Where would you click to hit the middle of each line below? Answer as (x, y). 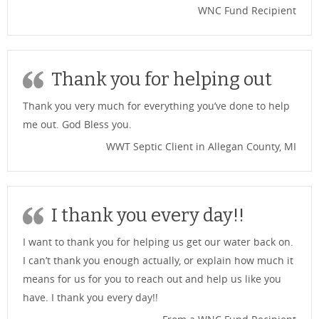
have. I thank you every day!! (90, 297)
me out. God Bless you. (77, 124)
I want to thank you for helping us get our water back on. (158, 241)
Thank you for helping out (162, 79)
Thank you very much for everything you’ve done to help (156, 105)
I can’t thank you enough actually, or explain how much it (158, 260)
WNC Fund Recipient (247, 10)
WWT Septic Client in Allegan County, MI (201, 146)
